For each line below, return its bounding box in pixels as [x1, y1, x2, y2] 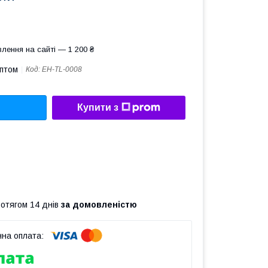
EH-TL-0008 [42, 65, 82, 74]
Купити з [77, 102, 118, 113]
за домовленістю [61, 199, 137, 209]
